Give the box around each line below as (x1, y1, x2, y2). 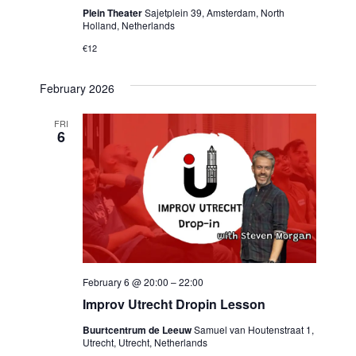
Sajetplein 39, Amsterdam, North (144, 5, 284, 19)
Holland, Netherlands (82, 17, 175, 32)
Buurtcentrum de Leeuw (82, 322, 194, 337)
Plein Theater (82, 5, 145, 20)
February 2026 (39, 79, 114, 96)
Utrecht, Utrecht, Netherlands (82, 335, 207, 349)
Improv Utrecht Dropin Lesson (82, 294, 265, 313)
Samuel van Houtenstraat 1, (193, 322, 314, 336)
